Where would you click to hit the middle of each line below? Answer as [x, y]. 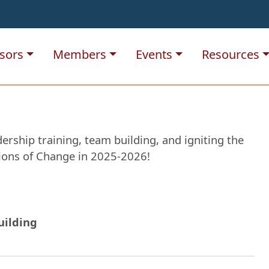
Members [80, 55]
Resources [231, 55]
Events [154, 55]
